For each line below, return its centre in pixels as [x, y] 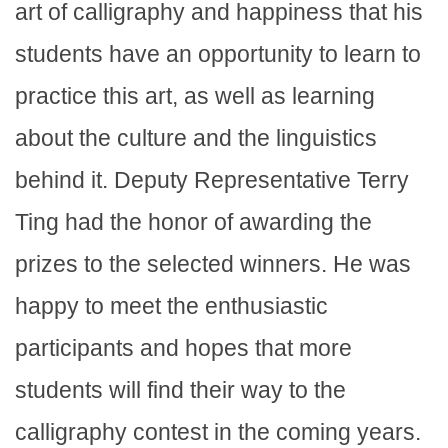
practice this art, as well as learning [195, 96]
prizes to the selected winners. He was [213, 264]
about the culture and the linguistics [196, 138]
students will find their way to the [180, 390]
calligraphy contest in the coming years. [218, 432]
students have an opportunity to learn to [218, 54]
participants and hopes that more [183, 348]
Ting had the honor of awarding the [193, 222]
